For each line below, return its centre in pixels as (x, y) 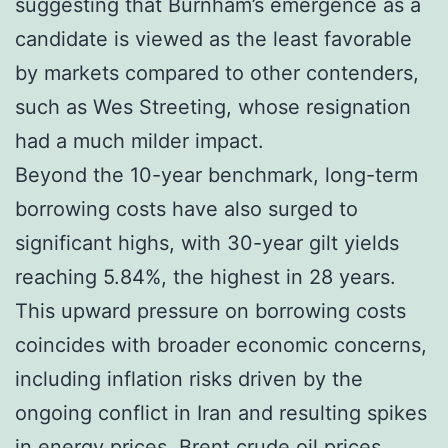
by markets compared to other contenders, (217, 72)
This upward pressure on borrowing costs (210, 310)
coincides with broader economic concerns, (221, 344)
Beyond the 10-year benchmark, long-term (216, 174)
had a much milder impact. (139, 140)
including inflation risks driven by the (189, 378)
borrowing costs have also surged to (186, 208)
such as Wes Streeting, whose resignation (213, 106)
